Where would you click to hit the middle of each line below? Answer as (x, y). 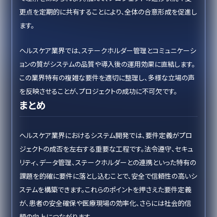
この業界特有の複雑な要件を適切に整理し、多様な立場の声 (107, 77)
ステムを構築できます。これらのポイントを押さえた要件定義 (105, 189)
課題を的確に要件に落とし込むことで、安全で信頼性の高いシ (108, 176)
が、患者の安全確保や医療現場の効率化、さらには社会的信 (105, 203)
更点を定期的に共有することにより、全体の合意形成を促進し (108, 12)
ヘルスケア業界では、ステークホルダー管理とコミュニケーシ (108, 50)
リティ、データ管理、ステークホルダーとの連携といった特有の (108, 162)
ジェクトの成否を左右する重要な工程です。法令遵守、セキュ (106, 149)
